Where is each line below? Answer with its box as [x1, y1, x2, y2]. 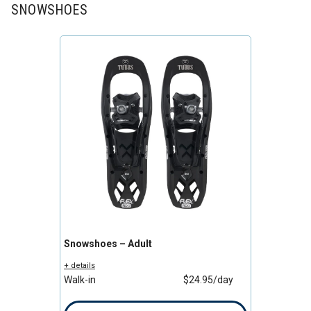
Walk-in [64, 274, 96, 286]
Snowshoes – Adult [64, 238, 152, 250]
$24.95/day [183, 274, 233, 286]
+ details [64, 261, 95, 271]
